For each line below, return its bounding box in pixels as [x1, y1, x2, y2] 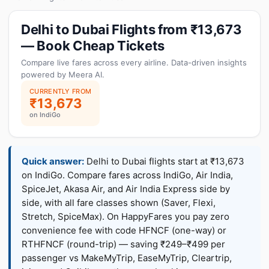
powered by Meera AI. [21, 70, 104, 79]
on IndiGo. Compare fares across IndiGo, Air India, [22, 169, 233, 181]
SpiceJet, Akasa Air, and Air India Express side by [22, 183, 230, 195]
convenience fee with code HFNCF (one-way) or [22, 225, 226, 236]
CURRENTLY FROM [29, 87, 92, 95]
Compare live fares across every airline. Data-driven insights [21, 58, 247, 67]
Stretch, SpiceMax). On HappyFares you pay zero [22, 211, 229, 222]
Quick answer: [22, 156, 84, 167]
